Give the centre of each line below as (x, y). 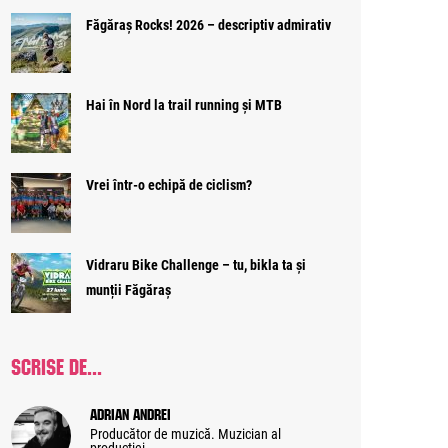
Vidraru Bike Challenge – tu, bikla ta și (196, 265)
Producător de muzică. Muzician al (185, 434)
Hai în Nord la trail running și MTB (184, 105)
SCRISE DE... (56, 364)
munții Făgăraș (128, 290)
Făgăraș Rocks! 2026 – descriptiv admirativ (208, 25)
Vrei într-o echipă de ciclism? (169, 185)
